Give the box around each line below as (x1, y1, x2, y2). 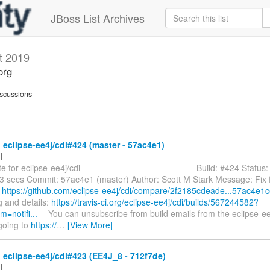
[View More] (67, 218, 113, 231)
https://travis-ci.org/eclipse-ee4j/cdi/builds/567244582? (51, 195, 259, 208)
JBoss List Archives (51, 10, 145, 26)
